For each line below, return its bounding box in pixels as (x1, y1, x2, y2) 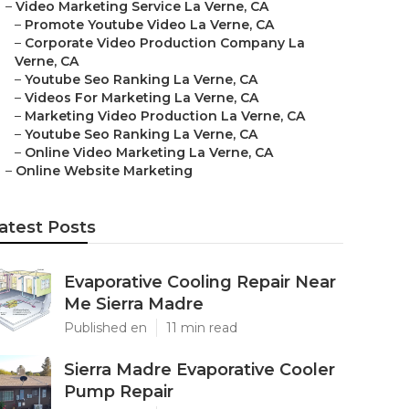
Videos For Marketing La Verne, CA (25, 89, 258, 106)
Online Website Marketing (16, 163, 193, 179)
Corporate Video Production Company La (25, 35, 305, 51)
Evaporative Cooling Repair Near (64, 272, 336, 292)
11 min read (166, 320, 237, 336)
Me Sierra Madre (64, 294, 204, 314)
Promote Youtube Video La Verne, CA (25, 16, 274, 33)
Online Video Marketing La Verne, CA (25, 144, 273, 161)
